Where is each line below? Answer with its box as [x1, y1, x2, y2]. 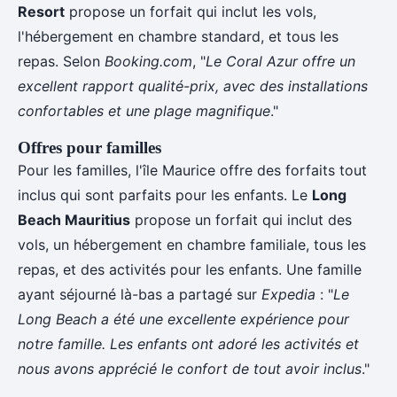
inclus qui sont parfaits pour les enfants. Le [18, 186, 312, 204]
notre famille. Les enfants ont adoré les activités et [18, 335, 359, 353]
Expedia [261, 285, 315, 303]
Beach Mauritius [18, 211, 130, 229]
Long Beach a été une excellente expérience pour [18, 310, 349, 328]
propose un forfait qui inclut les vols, [65, 3, 316, 20]
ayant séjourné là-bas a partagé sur [18, 285, 261, 303]
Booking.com [105, 52, 192, 70]
